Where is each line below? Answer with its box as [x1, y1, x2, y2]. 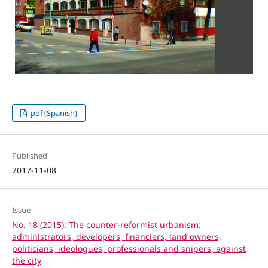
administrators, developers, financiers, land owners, [11, 231, 221, 243]
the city [11, 255, 41, 267]
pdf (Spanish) [29, 108, 78, 119]
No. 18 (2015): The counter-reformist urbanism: [11, 219, 201, 231]
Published [11, 150, 47, 162]
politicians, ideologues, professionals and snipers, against [11, 243, 246, 255]
